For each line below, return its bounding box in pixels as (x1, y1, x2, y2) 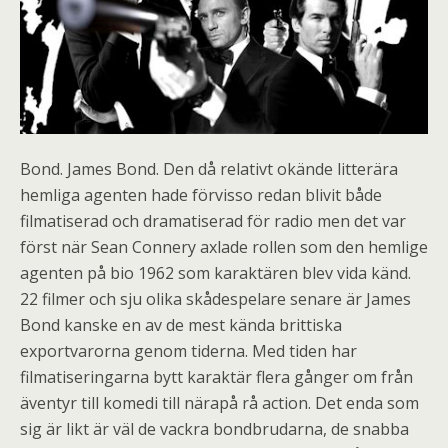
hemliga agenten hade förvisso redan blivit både (20, 184, 382, 206)
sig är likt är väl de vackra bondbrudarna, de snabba (20, 418, 409, 440)
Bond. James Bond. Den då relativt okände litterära (20, 158, 398, 180)
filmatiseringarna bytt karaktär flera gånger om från (20, 366, 413, 388)
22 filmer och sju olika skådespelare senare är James (20, 288, 411, 310)
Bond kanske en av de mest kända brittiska (20, 314, 342, 336)
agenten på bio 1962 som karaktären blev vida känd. (20, 262, 411, 284)
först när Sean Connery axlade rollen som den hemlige (20, 236, 428, 258)
